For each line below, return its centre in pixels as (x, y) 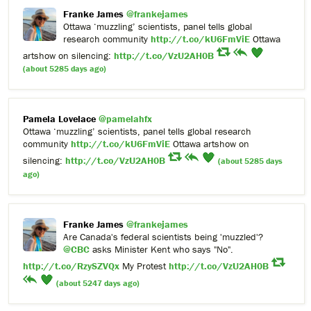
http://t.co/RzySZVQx (71, 266)
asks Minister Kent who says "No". (161, 250)
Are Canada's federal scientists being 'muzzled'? (163, 237)
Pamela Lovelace (59, 119)
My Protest (144, 266)
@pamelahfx (125, 119)
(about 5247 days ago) (98, 283)
